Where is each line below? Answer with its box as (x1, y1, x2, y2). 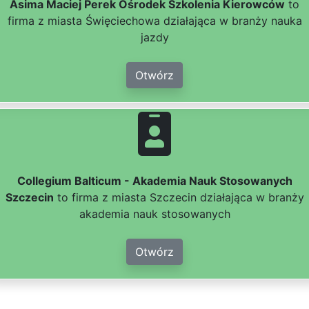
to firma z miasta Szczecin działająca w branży (53, 190, 304, 205)
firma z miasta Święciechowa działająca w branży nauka (7, 14, 302, 28)
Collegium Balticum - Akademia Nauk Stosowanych (17, 174, 292, 188)
